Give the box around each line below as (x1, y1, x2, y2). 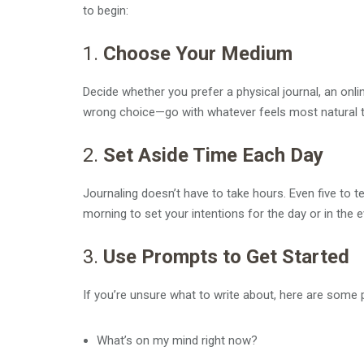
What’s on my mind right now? (97, 333, 258, 348)
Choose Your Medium (103, 42, 292, 65)
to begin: (83, 3, 128, 18)
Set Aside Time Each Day (103, 144, 323, 167)
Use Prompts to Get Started (103, 245, 349, 268)
